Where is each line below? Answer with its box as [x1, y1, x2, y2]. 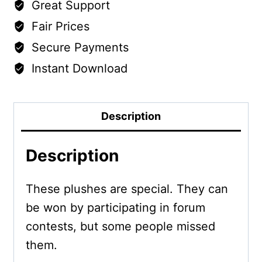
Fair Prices [27, 19, 89, 34]
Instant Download [27, 61, 127, 76]
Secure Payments [27, 40, 129, 55]
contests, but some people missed [25, 219, 215, 234]
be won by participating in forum [25, 201, 205, 215]
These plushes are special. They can [25, 182, 228, 196]
